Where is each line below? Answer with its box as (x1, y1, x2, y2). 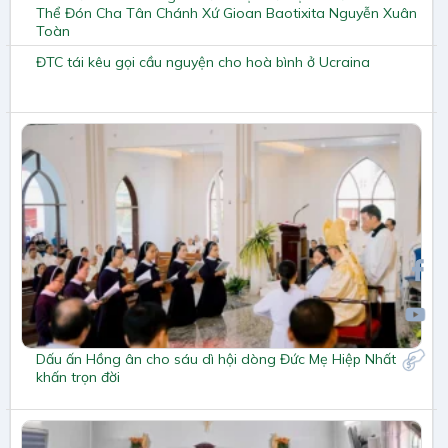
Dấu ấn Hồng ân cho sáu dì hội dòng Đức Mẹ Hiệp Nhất (36, 350, 396, 369)
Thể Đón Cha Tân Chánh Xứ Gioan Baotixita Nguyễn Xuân (36, 3, 417, 22)
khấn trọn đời (36, 368, 120, 387)
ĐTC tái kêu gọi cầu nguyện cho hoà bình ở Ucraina (36, 52, 370, 71)
